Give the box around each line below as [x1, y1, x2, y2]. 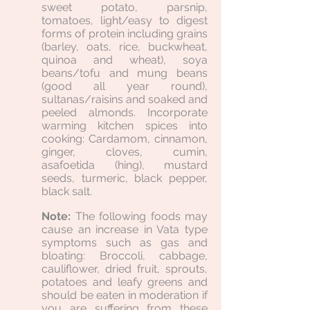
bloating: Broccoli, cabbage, [42, 249, 208, 262]
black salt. [42, 185, 92, 198]
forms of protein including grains [42, 27, 208, 40]
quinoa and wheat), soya [42, 53, 208, 66]
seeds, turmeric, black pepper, [42, 172, 208, 185]
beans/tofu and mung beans [42, 66, 208, 80]
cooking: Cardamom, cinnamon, [42, 132, 208, 145]
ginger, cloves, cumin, [42, 145, 208, 158]
